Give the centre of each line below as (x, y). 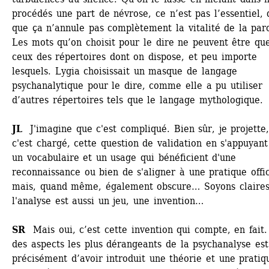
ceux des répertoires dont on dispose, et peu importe (134, 57)
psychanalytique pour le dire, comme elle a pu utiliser (137, 86)
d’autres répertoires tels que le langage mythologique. (138, 100)
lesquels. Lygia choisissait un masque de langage (125, 71)
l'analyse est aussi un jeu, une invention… (108, 201)
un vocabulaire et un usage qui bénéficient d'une (124, 158)
